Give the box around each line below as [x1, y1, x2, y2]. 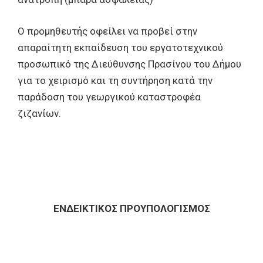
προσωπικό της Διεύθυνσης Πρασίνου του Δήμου [18, 58, 241, 70]
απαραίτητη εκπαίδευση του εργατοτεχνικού [18, 42, 223, 53]
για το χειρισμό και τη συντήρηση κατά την [18, 75, 213, 86]
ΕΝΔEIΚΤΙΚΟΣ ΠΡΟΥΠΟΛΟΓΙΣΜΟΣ [53, 203, 210, 214]
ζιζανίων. [18, 107, 61, 119]
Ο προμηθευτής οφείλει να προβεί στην [18, 25, 197, 37]
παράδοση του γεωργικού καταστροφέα [18, 91, 201, 103]
